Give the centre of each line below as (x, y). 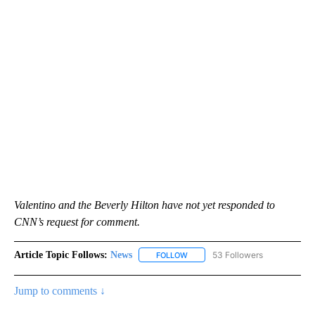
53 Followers (238, 255)
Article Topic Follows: (61, 255)
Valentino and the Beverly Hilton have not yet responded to (144, 205)
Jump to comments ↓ (60, 290)
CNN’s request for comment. (77, 221)
